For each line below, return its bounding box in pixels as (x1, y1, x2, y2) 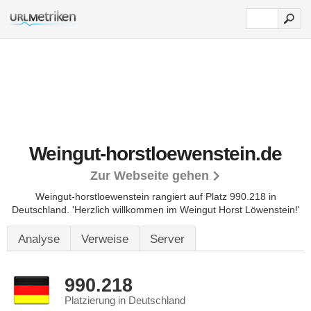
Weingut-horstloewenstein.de (29, 143, 282, 165)
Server (150, 233, 185, 246)
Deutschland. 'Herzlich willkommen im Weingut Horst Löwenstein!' (11, 204, 300, 215)
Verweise (81, 233, 128, 246)
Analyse (18, 233, 60, 246)
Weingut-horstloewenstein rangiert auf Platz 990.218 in (35, 191, 276, 202)
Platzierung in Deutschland (65, 295, 185, 306)
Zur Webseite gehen (90, 169, 209, 183)
